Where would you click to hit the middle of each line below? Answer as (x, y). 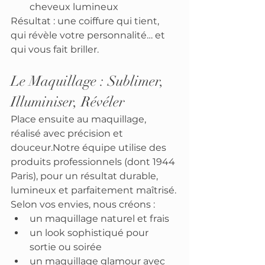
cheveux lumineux (74, 7)
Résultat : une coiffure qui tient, (86, 21)
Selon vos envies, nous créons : (83, 204)
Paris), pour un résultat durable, (85, 176)
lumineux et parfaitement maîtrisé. (93, 190)
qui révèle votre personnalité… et (89, 35)
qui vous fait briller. (55, 49)
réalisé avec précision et (68, 133)
